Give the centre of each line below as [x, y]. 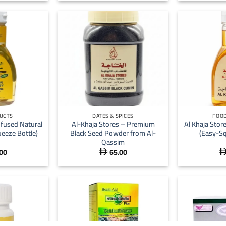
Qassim [113, 142]
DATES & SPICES [113, 115]
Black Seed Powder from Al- [113, 133]
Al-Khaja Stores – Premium [113, 124]
